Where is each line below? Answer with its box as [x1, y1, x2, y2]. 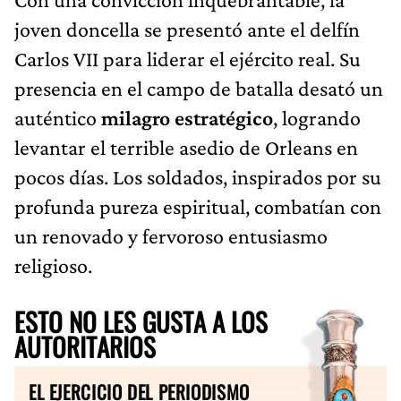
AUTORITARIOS [14, 327, 156, 365]
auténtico [14, 105, 101, 130]
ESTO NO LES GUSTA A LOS [14, 302, 268, 340]
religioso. [14, 252, 92, 277]
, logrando [273, 105, 361, 130]
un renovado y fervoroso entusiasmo [14, 223, 328, 248]
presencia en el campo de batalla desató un [14, 75, 383, 100]
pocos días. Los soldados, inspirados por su [14, 164, 381, 189]
